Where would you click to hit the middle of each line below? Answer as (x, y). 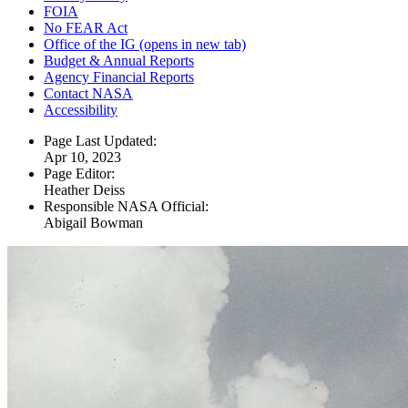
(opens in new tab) (191, 45)
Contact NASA (88, 94)
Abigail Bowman (93, 223)
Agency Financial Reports (119, 77)
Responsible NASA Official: (126, 207)
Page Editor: (79, 174)
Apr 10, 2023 (82, 158)
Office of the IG (90, 45)
